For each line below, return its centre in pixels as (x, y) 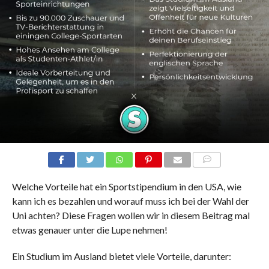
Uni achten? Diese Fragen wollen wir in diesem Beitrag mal (131, 215)
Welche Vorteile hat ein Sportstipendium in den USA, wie (126, 186)
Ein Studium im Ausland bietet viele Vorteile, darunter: (121, 256)
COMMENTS (217, 174)
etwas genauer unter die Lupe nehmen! (89, 230)
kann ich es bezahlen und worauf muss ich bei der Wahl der (130, 201)
